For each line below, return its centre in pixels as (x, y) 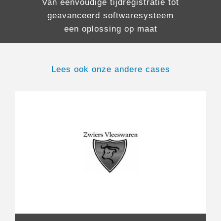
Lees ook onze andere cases (110, 70)
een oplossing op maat (110, 29)
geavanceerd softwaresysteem (110, 16)
